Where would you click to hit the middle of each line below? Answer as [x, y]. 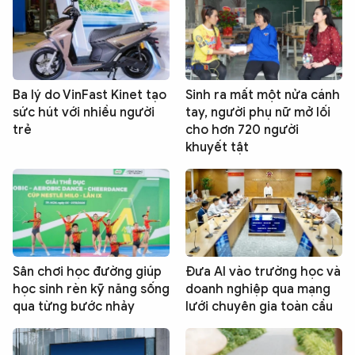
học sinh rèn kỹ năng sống [91, 290]
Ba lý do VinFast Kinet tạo [90, 95]
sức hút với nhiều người [84, 112]
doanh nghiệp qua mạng [258, 290]
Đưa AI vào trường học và [263, 272]
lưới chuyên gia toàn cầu [259, 307]
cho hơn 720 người [242, 130]
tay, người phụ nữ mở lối [258, 112]
